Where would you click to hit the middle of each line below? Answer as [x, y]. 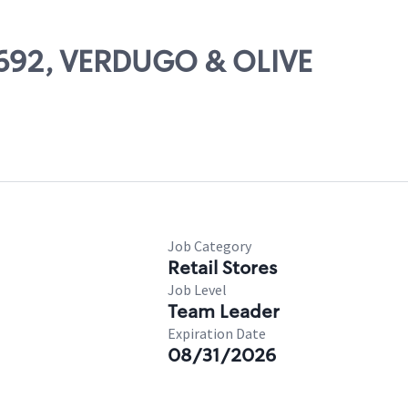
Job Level [197, 290]
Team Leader [224, 311]
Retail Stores [222, 268]
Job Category [209, 246]
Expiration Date [217, 333]
